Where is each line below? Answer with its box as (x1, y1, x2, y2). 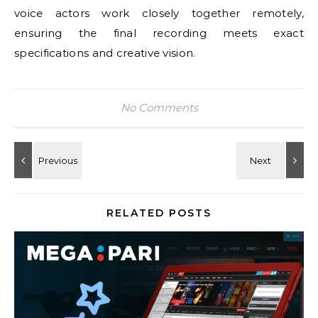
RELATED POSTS (106, 207, 212, 219)
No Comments (120, 101, 198, 114)
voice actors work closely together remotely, (14, 6, 304, 20)
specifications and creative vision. (14, 46, 196, 60)
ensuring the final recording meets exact (14, 26, 304, 40)
